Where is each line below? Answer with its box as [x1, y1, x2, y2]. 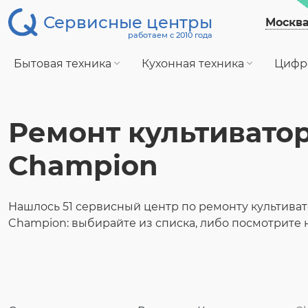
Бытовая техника [14, 57, 114, 70]
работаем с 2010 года [128, 30, 212, 40]
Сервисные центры [43, 12, 212, 32]
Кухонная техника [142, 57, 247, 70]
